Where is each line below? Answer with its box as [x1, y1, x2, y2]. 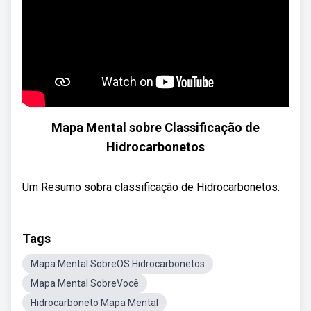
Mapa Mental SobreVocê [31, 278, 139, 289]
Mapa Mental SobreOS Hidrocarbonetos [31, 258, 205, 269]
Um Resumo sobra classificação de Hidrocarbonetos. [22, 180, 280, 194]
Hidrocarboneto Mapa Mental [31, 297, 158, 308]
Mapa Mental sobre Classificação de [51, 120, 260, 135]
